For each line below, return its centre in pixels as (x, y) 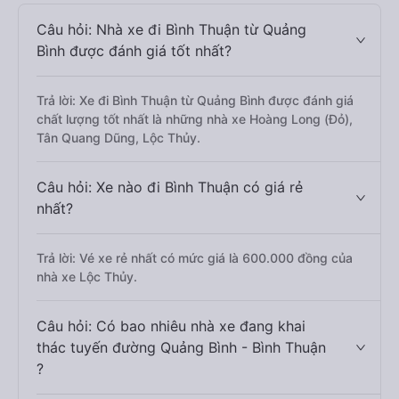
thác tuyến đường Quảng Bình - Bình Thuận (181, 347)
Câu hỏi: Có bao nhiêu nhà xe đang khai (171, 326)
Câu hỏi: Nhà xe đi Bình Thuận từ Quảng (171, 29)
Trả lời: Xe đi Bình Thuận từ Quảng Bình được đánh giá (195, 100)
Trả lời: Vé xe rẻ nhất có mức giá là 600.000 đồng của (195, 258)
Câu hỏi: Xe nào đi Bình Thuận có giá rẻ (170, 187)
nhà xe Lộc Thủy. (87, 277)
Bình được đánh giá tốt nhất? (134, 51)
